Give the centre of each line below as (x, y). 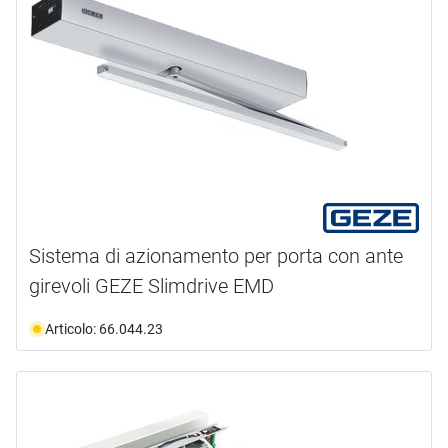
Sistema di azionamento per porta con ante (216, 255)
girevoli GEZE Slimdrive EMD (151, 285)
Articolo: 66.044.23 (104, 328)
